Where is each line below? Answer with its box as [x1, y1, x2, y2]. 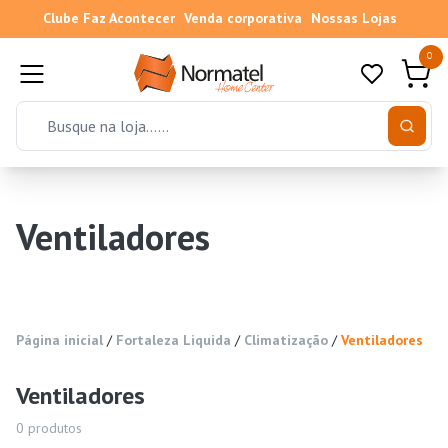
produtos [24, 419, 82, 438]
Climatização [244, 331, 328, 350]
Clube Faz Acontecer [42, 9, 175, 27]
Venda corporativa [183, 9, 302, 27]
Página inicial [16, 331, 103, 350]
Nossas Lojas [310, 9, 397, 27]
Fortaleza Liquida [116, 331, 231, 350]
